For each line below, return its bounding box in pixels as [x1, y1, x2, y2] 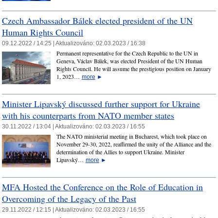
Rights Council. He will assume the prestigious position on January [56, 65, 211, 73]
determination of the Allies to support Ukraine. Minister [56, 148, 184, 156]
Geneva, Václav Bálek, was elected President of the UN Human [56, 57, 202, 65]
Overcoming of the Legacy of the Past [2, 192, 136, 204]
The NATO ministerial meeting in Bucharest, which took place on [56, 132, 207, 141]
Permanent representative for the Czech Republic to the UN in [56, 49, 198, 57]
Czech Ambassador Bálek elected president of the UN [2, 14, 193, 26]
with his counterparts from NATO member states [2, 109, 174, 121]
